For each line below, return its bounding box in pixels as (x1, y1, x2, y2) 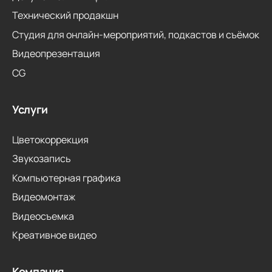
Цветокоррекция (12, 132, 89, 146)
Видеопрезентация (12, 47, 100, 60)
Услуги (12, 101, 48, 117)
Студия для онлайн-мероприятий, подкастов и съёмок (12, 27, 259, 41)
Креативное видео (12, 228, 97, 242)
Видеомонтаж (12, 190, 75, 203)
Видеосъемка (12, 209, 74, 223)
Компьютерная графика (12, 171, 121, 185)
